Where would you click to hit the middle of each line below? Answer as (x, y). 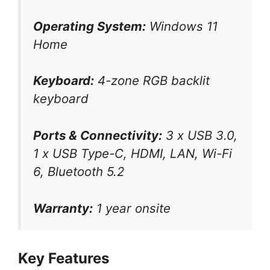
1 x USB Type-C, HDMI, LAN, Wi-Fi (133, 153)
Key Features (64, 259)
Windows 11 (182, 26)
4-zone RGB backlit (152, 81)
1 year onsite (132, 208)
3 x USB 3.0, (200, 135)
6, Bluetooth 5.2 (79, 171)
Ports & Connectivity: (98, 135)
